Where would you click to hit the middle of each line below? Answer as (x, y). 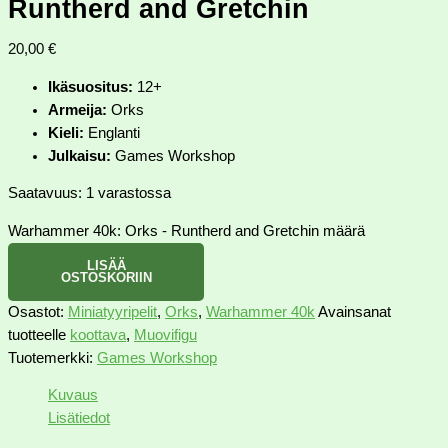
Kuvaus (73, 395)
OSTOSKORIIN (106, 277)
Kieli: (66, 132)
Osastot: (38, 311)
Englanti (112, 132)
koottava (98, 334)
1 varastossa (128, 193)
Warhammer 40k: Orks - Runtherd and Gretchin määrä (186, 230)
